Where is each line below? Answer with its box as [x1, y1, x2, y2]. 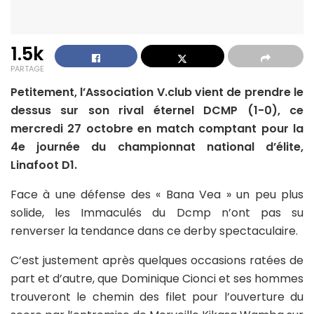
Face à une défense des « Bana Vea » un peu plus [11, 186, 303, 203]
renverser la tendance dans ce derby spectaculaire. [11, 222, 298, 239]
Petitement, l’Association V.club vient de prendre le [11, 83, 303, 100]
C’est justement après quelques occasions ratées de [11, 252, 303, 268]
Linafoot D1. [11, 156, 77, 173]
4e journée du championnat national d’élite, [11, 138, 303, 155]
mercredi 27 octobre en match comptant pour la [11, 120, 303, 137]
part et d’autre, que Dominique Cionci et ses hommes [11, 270, 303, 287]
